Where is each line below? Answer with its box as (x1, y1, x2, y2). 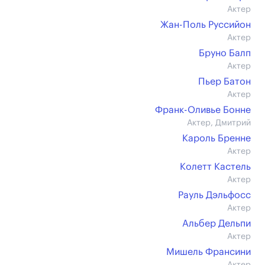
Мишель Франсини (166, 247, 251, 257)
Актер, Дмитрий (187, 119, 251, 127)
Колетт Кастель (180, 162, 251, 172)
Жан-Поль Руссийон (160, 20, 251, 30)
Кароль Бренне (182, 134, 251, 143)
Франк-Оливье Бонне (155, 105, 251, 115)
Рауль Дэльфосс (178, 190, 251, 200)
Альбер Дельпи (182, 219, 251, 228)
